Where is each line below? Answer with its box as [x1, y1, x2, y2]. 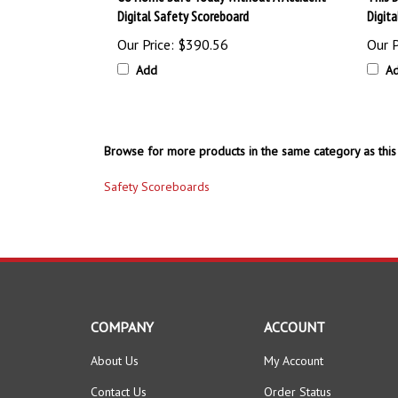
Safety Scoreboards [104, 179, 210, 195]
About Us [91, 353, 139, 369]
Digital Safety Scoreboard [117, 7, 249, 25]
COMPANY [91, 318, 154, 336]
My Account [264, 353, 323, 369]
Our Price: [117, 36, 174, 53]
